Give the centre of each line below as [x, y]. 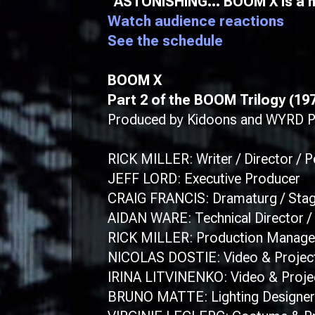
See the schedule [165, 41]
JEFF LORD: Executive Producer [204, 179]
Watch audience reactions [196, 21]
